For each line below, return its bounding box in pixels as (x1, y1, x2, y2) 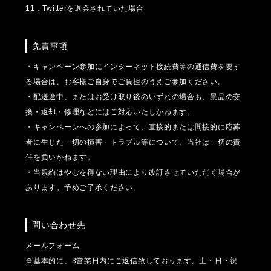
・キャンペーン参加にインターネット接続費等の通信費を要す (25, 62, 241, 71)
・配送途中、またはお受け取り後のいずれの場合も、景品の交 (25, 93, 241, 102)
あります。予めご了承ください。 (25, 183, 141, 192)
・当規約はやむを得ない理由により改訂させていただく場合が (25, 168, 241, 177)
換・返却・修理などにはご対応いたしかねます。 (25, 108, 195, 117)
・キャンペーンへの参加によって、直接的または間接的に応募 (25, 123, 241, 132)
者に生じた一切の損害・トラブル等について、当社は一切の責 (25, 138, 241, 147)
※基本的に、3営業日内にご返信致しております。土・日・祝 (25, 256, 238, 266)
